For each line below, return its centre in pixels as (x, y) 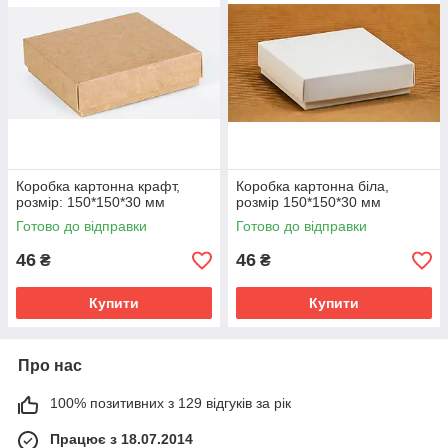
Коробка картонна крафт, (98, 186)
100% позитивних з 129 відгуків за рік (170, 403)
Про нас (50, 365)
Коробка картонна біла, (312, 186)
